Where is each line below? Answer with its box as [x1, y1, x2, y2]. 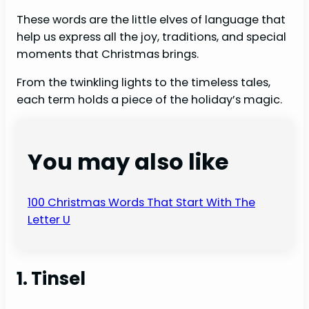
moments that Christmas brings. [17, 46, 199, 62]
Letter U [28, 211, 70, 228]
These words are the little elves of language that [17, 11, 286, 28]
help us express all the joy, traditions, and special [17, 28, 286, 45]
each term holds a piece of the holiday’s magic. [17, 92, 282, 108]
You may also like [28, 146, 229, 178]
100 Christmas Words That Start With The [28, 194, 255, 210]
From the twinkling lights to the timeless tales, [17, 74, 270, 90]
